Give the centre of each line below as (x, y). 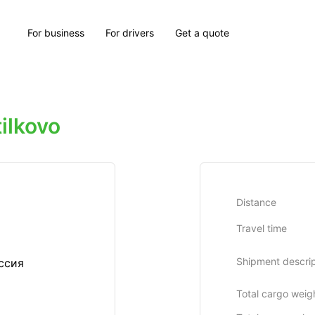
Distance (256, 202)
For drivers (130, 32)
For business (56, 32)
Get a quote (202, 32)
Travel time (262, 228)
